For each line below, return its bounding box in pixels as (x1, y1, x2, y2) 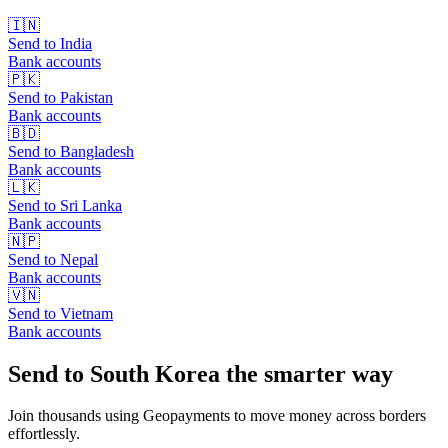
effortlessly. (8, 425, 80, 443)
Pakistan (60, 88, 113, 106)
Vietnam (60, 304, 113, 322)
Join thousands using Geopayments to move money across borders (8, 407, 426, 425)
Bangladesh (60, 142, 134, 160)
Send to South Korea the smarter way (8, 360, 393, 387)
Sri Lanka (60, 196, 122, 214)
